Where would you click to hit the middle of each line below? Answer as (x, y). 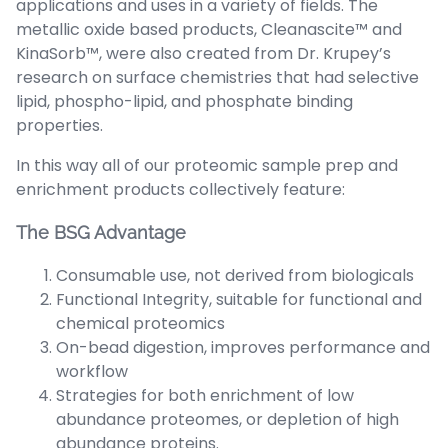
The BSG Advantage (101, 232)
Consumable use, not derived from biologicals (235, 275)
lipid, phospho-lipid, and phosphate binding (184, 101)
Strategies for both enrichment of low (205, 395)
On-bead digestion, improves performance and (243, 347)
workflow (92, 371)
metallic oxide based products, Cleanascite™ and (209, 29)
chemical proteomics (140, 323)
